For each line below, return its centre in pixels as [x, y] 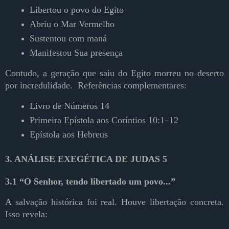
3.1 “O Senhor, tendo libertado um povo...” [90, 181]
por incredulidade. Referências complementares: [96, 85]
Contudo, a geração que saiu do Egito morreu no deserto [114, 73]
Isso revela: [26, 214]
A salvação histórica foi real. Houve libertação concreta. [114, 202]
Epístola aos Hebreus [70, 134]
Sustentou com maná [68, 39]
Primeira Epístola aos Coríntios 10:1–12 [104, 120]
